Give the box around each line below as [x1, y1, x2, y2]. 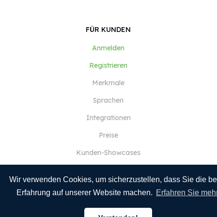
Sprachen [93, 96, 124, 105]
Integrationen [86, 113, 131, 122]
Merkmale [92, 78, 124, 87]
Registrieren [89, 61, 127, 70]
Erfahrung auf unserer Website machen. [16, 188, 155, 197]
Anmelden [92, 44, 124, 52]
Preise [98, 131, 118, 139]
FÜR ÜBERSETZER [77, 201, 139, 210]
